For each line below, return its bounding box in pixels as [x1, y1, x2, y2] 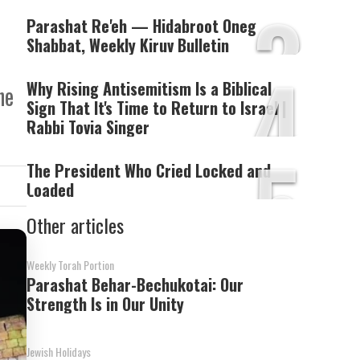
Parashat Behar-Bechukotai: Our [27, 272, 244, 297]
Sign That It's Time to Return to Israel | [27, 96, 288, 120]
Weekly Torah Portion [27, 256, 115, 273]
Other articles [27, 211, 125, 239]
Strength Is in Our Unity [27, 292, 185, 316]
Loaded [27, 178, 75, 202]
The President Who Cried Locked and [27, 158, 272, 182]
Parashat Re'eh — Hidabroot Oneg [27, 14, 257, 38]
